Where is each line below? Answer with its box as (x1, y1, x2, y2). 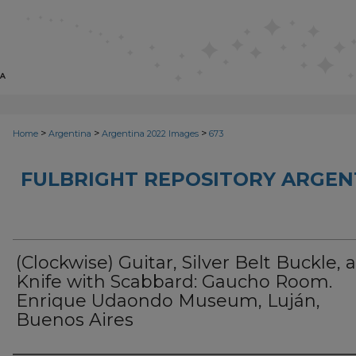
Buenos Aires (16, 309, 133, 331)
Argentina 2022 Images (102, 128, 199, 139)
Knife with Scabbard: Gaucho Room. (16, 271, 332, 292)
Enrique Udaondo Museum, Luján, (16, 290, 320, 311)
